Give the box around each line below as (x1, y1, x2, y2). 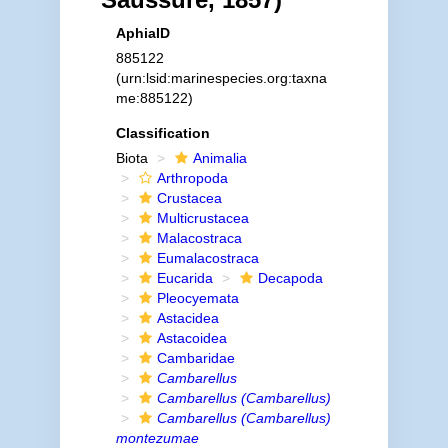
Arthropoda (156, 170, 228, 186)
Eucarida (156, 270, 213, 286)
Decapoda (257, 270, 323, 286)
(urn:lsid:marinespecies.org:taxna (115, 70, 327, 86)
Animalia (192, 150, 247, 166)
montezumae (115, 430, 199, 446)
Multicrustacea (156, 210, 249, 226)
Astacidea (156, 310, 219, 326)
